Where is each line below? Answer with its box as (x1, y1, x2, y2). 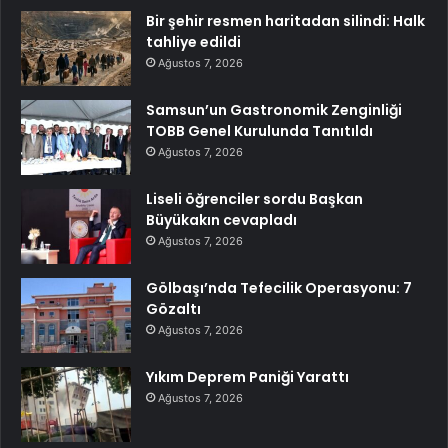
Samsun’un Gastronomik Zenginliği (146, 99, 402, 120)
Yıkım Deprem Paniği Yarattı (146, 366, 349, 387)
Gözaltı (146, 298, 201, 319)
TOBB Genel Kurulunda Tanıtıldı (146, 120, 373, 141)
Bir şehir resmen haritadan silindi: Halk (146, 10, 425, 31)
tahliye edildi (146, 31, 241, 52)
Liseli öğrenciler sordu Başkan (146, 188, 363, 209)
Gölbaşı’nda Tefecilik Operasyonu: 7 (146, 277, 412, 298)
